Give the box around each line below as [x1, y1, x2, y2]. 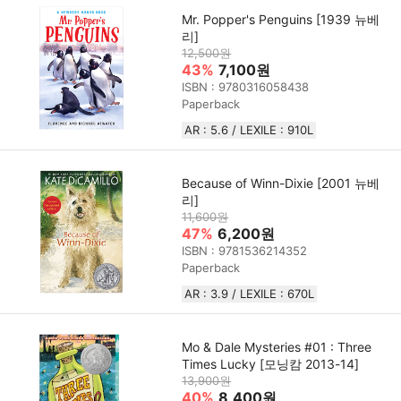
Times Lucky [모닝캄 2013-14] [182, 355, 360, 371]
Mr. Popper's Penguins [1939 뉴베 [182, 11, 380, 27]
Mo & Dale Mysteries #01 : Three [182, 338, 372, 354]
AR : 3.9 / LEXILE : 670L [184, 286, 315, 301]
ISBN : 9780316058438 [182, 79, 310, 94]
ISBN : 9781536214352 [182, 243, 308, 258]
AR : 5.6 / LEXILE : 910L [184, 122, 314, 137]
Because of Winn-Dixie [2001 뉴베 [182, 175, 380, 191]
